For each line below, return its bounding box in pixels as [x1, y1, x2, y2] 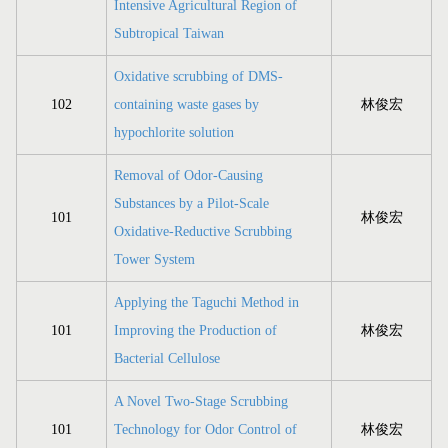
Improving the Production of [114, 323, 277, 339]
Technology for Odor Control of [114, 422, 297, 438]
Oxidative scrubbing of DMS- [114, 69, 283, 85]
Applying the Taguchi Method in [114, 295, 299, 311]
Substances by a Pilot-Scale [114, 196, 269, 212]
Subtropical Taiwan [114, 26, 224, 42]
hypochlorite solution [114, 125, 234, 141]
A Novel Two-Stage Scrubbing [114, 394, 288, 410]
